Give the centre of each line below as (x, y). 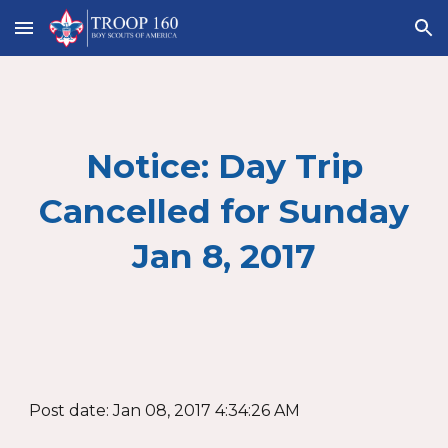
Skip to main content (87, 37)
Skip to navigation (369, 37)
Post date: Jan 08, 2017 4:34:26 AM (165, 410)
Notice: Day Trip (224, 166)
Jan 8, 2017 (224, 256)
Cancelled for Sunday (224, 211)
